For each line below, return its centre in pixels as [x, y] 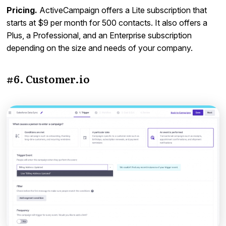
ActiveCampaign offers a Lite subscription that [122, 10]
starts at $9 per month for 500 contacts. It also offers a [107, 22]
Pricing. [22, 10]
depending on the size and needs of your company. [100, 48]
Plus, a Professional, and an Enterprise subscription [99, 35]
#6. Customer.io [48, 78]
